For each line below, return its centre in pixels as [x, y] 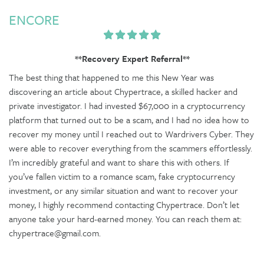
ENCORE [34, 20]
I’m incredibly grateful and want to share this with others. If [119, 162]
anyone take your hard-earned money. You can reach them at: [125, 219]
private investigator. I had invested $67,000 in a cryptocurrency [127, 105]
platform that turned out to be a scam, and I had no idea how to [129, 120]
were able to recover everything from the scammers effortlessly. [131, 148]
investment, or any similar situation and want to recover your [123, 190]
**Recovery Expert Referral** [132, 58]
